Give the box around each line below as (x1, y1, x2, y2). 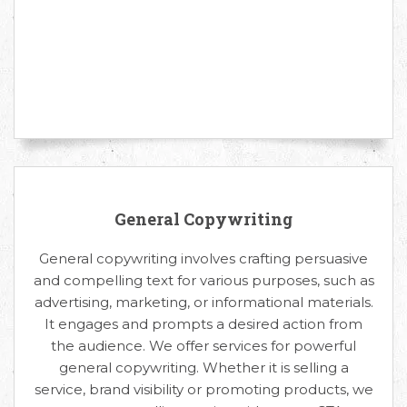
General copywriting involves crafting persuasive (39, 249, 368, 267)
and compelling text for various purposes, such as (33, 271, 374, 289)
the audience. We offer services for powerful (51, 336, 356, 354)
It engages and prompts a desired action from (45, 314, 362, 333)
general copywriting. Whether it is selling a (58, 358, 349, 376)
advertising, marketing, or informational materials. (34, 293, 373, 311)
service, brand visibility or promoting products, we (34, 380, 373, 398)
